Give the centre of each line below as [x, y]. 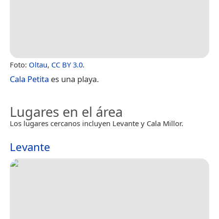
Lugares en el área [66, 111]
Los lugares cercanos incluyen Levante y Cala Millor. [97, 123]
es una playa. [74, 79]
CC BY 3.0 [67, 64]
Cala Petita [29, 79]
